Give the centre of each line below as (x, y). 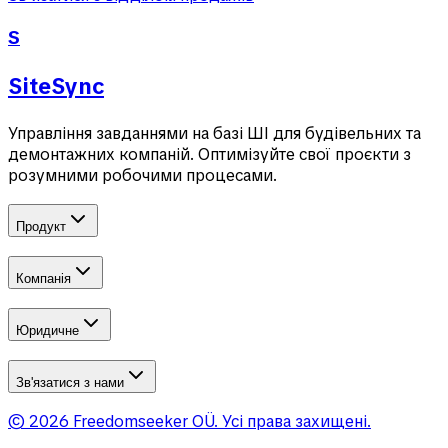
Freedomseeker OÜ (143, 422)
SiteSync (56, 86)
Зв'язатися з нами (70, 382)
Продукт (41, 227)
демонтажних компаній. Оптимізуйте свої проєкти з (209, 154)
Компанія (43, 279)
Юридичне (47, 330)
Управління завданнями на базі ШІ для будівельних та (214, 133)
